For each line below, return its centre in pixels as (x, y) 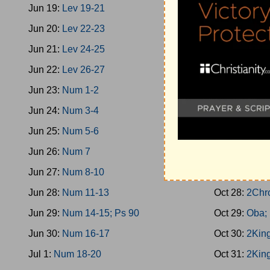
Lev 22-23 (83, 29)
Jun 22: (45, 70)
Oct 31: (231, 254)
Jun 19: (45, 8)
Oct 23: (231, 90)
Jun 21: (45, 49)
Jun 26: (45, 152)
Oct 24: (231, 111)
